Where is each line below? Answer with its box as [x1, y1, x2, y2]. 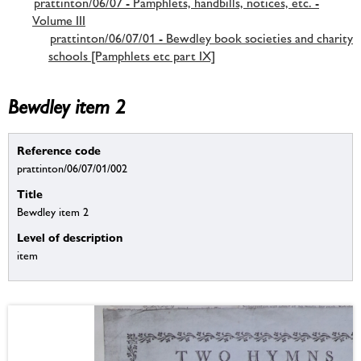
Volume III [32, 12, 85, 28]
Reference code [17, 143, 101, 158]
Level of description [17, 230, 122, 245]
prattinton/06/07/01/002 [17, 162, 127, 176]
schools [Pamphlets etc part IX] [48, 48, 215, 64]
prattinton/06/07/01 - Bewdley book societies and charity [50, 30, 353, 46]
